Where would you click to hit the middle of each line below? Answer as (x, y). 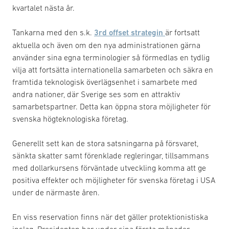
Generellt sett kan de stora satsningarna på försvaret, (105, 143)
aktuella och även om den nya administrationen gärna (106, 45)
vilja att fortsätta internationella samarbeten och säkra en (113, 69)
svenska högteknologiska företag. (70, 118)
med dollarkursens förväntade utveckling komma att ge (109, 167)
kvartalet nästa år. (43, 7)
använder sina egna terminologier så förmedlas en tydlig (111, 57)
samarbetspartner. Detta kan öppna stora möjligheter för (111, 106)
